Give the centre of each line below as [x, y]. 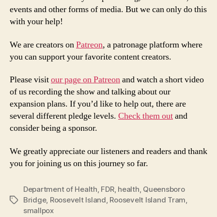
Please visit [30, 80]
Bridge [35, 200]
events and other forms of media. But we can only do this [108, 10]
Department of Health [60, 189]
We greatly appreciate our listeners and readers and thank [108, 151]
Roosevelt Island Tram [148, 200]
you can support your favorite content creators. [91, 57]
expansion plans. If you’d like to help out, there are [98, 104]
